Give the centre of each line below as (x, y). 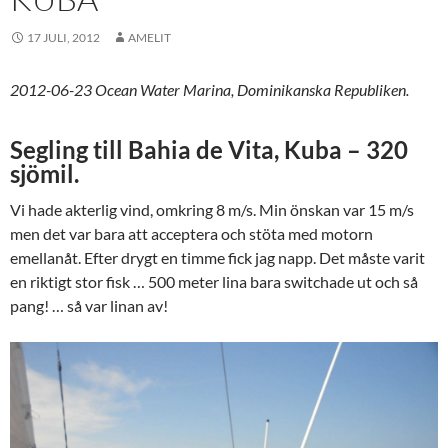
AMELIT (149, 37)
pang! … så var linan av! (89, 305)
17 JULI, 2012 (63, 37)
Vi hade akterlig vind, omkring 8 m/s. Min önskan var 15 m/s (212, 209)
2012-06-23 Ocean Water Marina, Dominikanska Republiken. (209, 89)
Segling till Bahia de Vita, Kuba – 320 (209, 149)
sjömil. (44, 173)
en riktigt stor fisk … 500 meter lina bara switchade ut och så (214, 281)
